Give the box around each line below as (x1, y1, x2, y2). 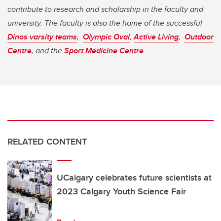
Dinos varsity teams (7, 31, 77, 42)
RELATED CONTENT (7, 135, 87, 148)
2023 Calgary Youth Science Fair (57, 184, 186, 198)
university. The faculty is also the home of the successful (7, 17, 202, 29)
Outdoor (184, 31, 214, 42)
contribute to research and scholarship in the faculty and (7, 3, 203, 15)
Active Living (134, 31, 179, 42)
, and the (32, 44, 64, 56)
